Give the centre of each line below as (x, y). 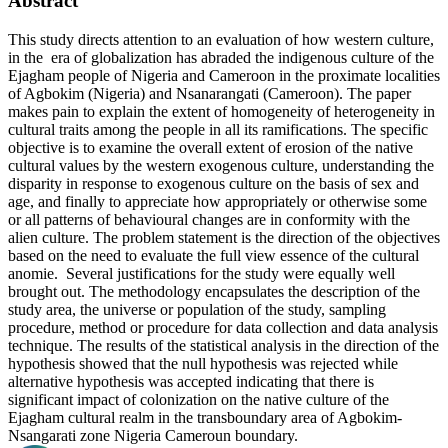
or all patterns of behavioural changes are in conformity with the (209, 220)
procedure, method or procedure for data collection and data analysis (223, 328)
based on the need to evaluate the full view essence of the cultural (213, 256)
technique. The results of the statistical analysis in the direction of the (223, 346)
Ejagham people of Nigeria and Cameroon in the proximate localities (224, 76)
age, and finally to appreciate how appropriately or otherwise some (217, 202)
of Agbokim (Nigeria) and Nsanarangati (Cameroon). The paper (209, 94)
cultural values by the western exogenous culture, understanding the (221, 166)
